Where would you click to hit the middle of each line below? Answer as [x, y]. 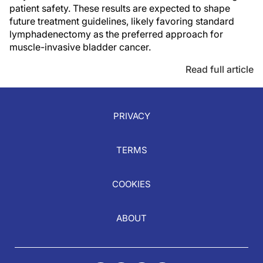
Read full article [220, 70]
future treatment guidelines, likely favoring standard [122, 21]
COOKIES [131, 184]
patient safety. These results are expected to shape [120, 9]
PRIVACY [131, 116]
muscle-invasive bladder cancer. [80, 47]
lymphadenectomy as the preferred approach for [116, 34]
